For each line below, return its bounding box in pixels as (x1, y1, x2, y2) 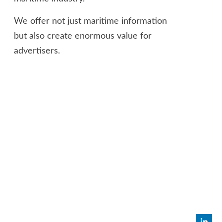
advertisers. (14, 47, 60, 56)
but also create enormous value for (14, 32, 152, 41)
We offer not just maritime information (14, 17, 167, 26)
